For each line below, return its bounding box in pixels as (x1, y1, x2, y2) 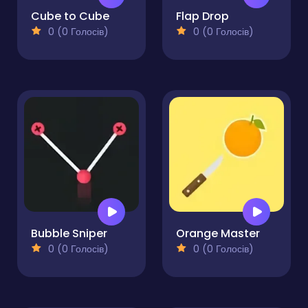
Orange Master (176, 225, 260, 241)
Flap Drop (176, 8, 229, 24)
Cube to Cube (31, 8, 109, 24)
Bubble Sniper (31, 225, 107, 241)
